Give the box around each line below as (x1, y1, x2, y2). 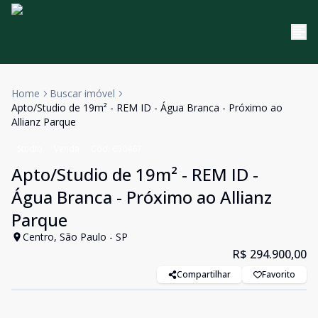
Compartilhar (177, 268, 231, 280)
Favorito (262, 268, 295, 280)
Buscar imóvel (50, 87, 115, 100)
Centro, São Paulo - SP (23, 230, 128, 243)
